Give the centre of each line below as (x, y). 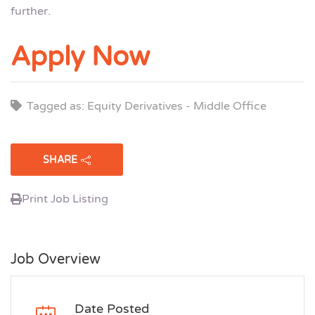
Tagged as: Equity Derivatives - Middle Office (147, 106)
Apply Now (80, 57)
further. (31, 12)
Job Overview (56, 259)
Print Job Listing (65, 199)
